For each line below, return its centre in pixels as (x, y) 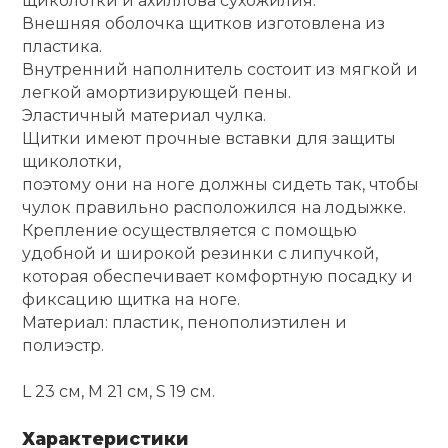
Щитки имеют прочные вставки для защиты (209, 139)
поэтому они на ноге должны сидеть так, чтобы (221, 185)
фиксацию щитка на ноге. (131, 300)
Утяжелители (376, 164)
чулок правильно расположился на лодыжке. (214, 208)
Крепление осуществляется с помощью (190, 231)
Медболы (358, 371)
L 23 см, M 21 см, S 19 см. (119, 392)
